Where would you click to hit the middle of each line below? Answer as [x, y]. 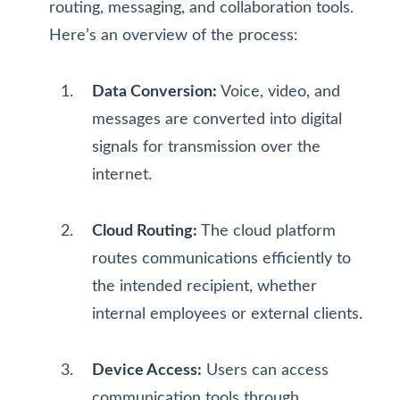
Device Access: [147, 370]
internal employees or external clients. [227, 314]
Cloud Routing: [145, 231]
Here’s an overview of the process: [174, 35]
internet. [122, 175]
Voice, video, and [279, 92]
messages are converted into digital [217, 119]
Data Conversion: [154, 92]
